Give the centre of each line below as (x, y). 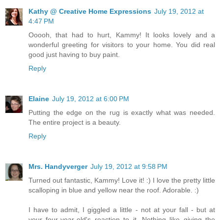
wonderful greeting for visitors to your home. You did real (122, 44)
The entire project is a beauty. (75, 122)
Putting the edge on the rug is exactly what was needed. (122, 112)
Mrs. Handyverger (58, 166)
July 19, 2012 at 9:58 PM (129, 166)
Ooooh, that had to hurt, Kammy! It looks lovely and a (122, 35)
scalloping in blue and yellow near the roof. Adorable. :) (114, 190)
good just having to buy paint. (74, 54)
